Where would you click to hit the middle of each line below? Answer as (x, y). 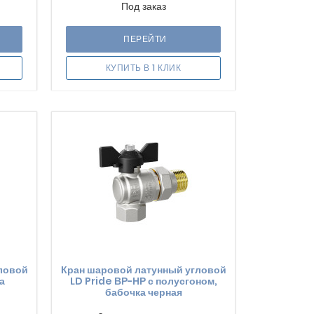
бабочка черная (143, 292)
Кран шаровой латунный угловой (143, 270)
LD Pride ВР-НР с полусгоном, (143, 281)
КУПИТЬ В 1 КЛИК (143, 68)
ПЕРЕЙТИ (145, 39)
